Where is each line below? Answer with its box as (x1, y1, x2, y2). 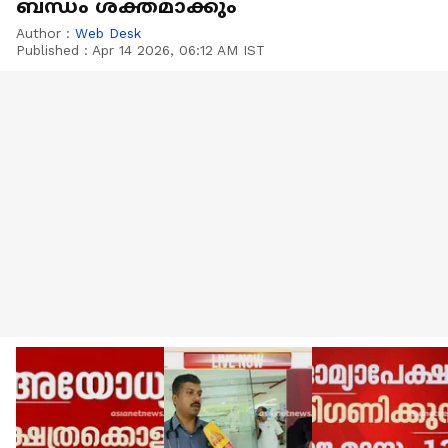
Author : (16, 25, 75, 41)
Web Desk (75, 25, 141, 41)
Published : (16, 42, 92, 58)
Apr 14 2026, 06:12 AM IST (92, 42, 265, 58)
